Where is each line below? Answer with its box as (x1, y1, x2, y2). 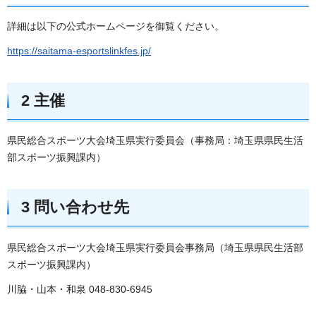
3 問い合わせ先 (21, 198, 129, 217)
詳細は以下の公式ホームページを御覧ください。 (7, 20, 224, 32)
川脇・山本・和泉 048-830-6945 (7, 284, 152, 296)
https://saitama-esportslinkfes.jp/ (7, 44, 151, 56)
